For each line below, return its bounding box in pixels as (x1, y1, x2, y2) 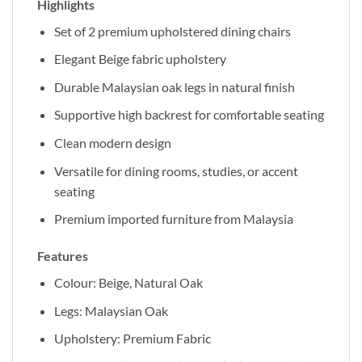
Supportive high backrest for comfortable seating (53, 107, 324, 123)
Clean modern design (53, 135, 171, 150)
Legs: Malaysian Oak (53, 302, 168, 318)
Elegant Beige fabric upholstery (53, 51, 226, 67)
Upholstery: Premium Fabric (53, 330, 211, 347)
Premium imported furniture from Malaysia (53, 211, 293, 227)
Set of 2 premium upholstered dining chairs (53, 23, 291, 39)
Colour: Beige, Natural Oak (53, 274, 203, 290)
